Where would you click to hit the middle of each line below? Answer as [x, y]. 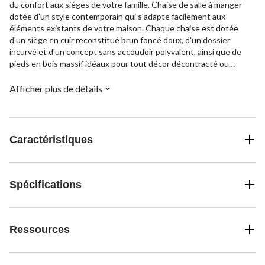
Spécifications [46, 184]
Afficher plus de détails [57, 88]
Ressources [40, 229]
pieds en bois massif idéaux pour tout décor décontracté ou [119, 63]
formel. [22, 75]
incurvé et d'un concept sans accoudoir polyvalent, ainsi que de [125, 51]
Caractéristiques [51, 139]
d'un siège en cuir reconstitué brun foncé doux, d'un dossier [120, 40]
